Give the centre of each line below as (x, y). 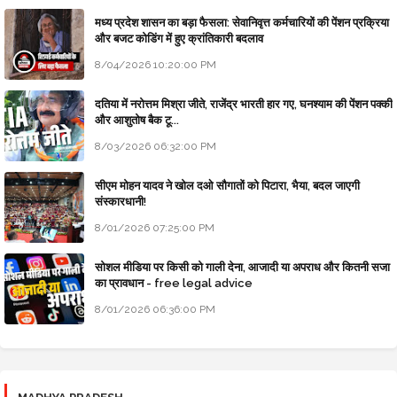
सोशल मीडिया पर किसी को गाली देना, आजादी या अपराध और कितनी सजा (242, 268)
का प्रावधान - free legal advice (174, 284)
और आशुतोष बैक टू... (137, 121)
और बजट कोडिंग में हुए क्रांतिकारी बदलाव (179, 39)
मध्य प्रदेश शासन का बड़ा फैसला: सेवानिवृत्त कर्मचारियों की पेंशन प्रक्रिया (242, 23)
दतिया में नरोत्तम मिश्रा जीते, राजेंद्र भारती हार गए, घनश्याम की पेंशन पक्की (244, 105)
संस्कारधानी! (121, 202)
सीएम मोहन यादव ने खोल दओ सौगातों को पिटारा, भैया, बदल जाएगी (227, 186)
